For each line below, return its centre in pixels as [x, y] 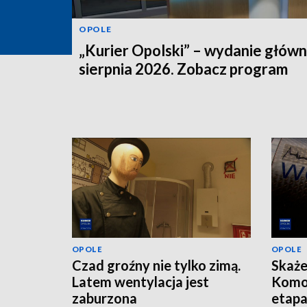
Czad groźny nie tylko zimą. [156, 266]
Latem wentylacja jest [140, 282]
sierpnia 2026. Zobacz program [183, 69]
